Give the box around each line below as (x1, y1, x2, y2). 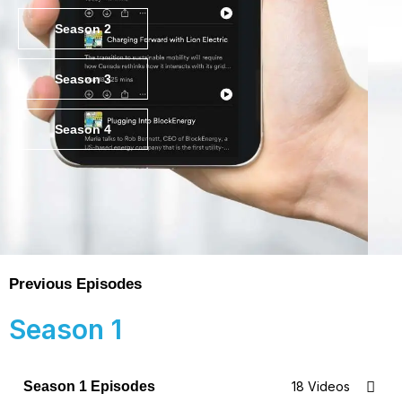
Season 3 (55, 71, 111, 86)
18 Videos (292, 379, 350, 394)
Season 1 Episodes (23, 379, 155, 394)
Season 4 (55, 121, 111, 136)
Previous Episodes (9, 275, 142, 293)
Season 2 (55, 21, 111, 36)
